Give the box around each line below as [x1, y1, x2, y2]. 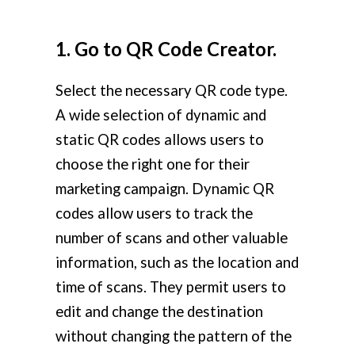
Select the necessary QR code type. [55, 82, 288, 100]
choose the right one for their [55, 155, 250, 174]
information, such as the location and [55, 254, 299, 272]
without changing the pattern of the [55, 327, 292, 345]
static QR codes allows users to [55, 131, 264, 149]
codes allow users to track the [55, 204, 253, 223]
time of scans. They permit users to [55, 278, 286, 296]
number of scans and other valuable [55, 229, 288, 247]
